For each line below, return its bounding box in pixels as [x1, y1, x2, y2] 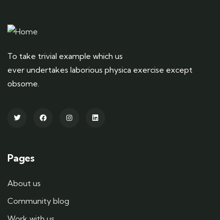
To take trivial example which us [7, 51, 123, 61]
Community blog [7, 195, 69, 206]
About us [7, 178, 41, 188]
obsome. [7, 79, 39, 89]
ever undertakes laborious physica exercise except [7, 65, 192, 75]
